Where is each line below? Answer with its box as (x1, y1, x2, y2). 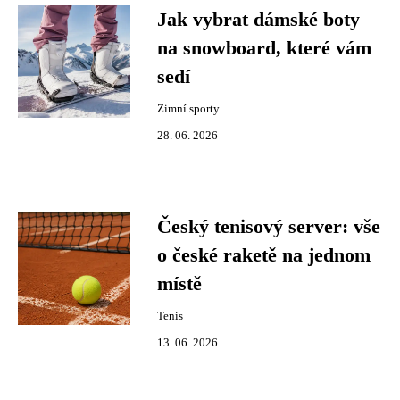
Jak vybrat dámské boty (157, 9, 360, 30)
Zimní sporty (157, 103, 220, 115)
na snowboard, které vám (157, 37, 371, 59)
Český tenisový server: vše (157, 216, 380, 237)
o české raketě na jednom (157, 245, 371, 266)
